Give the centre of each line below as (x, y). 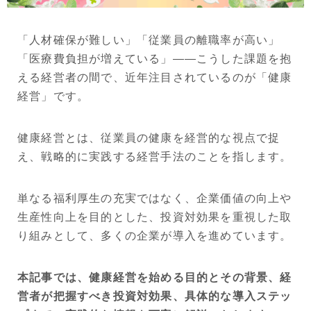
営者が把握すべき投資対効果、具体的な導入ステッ (155, 296)
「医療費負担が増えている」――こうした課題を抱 (155, 58)
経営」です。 (53, 96)
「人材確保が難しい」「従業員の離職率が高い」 (149, 40)
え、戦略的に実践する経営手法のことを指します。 (155, 156)
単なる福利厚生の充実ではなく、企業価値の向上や (155, 198)
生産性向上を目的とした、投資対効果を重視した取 (155, 217)
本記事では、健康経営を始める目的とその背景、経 (155, 277)
